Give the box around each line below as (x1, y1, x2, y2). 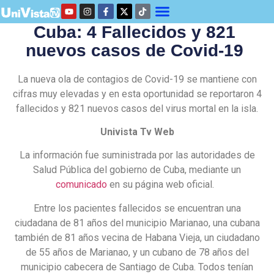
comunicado (55, 179, 107, 191)
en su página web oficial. (106, 179, 219, 191)
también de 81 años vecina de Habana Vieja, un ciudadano (14, 231, 260, 243)
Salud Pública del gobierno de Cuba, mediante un (33, 164, 241, 176)
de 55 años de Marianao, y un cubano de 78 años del (25, 246, 249, 258)
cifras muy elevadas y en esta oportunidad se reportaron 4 (12, 87, 262, 100)
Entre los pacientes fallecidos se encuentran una (33, 202, 241, 214)
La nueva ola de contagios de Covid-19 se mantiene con (17, 73, 257, 85)
